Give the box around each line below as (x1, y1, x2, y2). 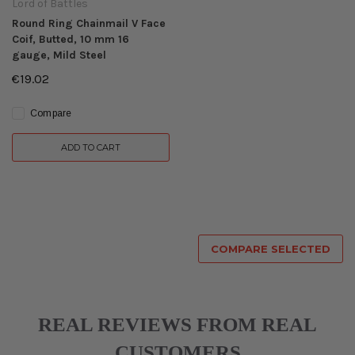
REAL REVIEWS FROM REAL (38, 314, 317, 336)
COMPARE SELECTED (211, 242, 330, 256)
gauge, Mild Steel (12, 48, 106, 62)
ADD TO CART (61, 142, 120, 154)
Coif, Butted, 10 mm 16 (12, 32, 129, 46)
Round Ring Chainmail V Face (12, 17, 166, 30)
